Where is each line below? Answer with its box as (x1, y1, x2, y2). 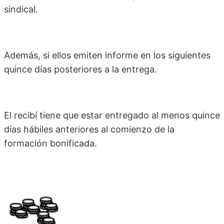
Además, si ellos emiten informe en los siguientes (4, 50, 210, 61)
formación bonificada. (4, 138, 97, 149)
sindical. (4, 4, 38, 15)
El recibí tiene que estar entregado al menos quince (4, 110, 220, 121)
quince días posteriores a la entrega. (4, 64, 157, 75)
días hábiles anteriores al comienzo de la (4, 124, 174, 135)
